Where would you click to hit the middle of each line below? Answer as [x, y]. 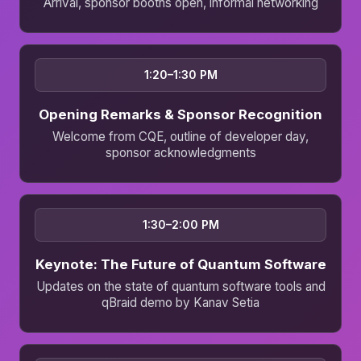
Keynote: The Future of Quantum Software [180, 265]
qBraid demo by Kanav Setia [180, 303]
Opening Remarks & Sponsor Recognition [180, 115]
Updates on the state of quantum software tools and [180, 287]
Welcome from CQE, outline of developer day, [180, 137]
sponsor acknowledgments [180, 153]
